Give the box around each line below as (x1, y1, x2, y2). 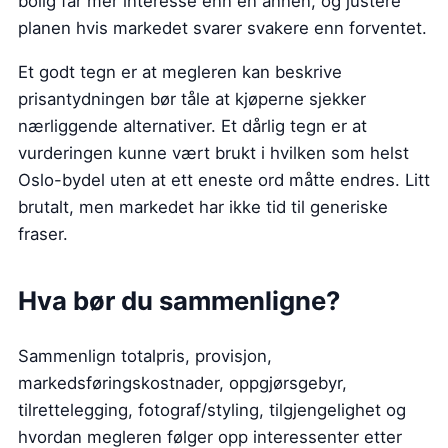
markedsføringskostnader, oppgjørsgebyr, (18, 372, 347, 393)
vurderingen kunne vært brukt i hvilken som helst (18, 142, 409, 163)
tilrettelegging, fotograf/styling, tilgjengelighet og (18, 399, 406, 420)
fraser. (18, 223, 68, 244)
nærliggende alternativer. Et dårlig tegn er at (18, 115, 367, 136)
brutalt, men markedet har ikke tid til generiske (18, 196, 388, 217)
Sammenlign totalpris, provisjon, (18, 345, 272, 366)
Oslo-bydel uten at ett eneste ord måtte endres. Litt (18, 169, 430, 190)
